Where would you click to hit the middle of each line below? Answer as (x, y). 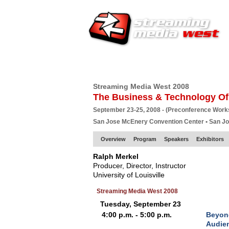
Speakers (176, 139)
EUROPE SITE (142, 64)
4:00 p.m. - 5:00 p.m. (138, 215)
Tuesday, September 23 (141, 204)
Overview (113, 139)
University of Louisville (129, 175)
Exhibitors (210, 139)
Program (145, 139)
